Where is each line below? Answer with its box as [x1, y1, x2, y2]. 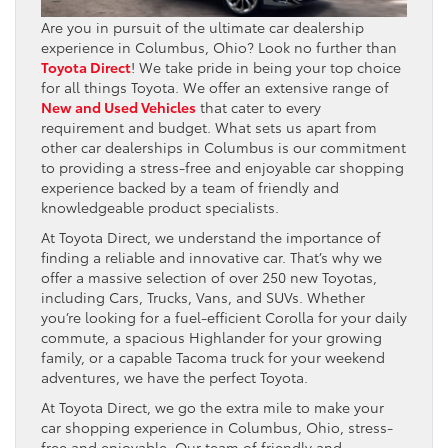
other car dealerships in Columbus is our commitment [41, 136, 406, 157]
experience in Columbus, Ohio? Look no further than [41, 36, 397, 57]
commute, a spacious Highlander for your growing [41, 326, 382, 347]
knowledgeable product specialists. [41, 196, 279, 217]
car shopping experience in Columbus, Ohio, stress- [41, 416, 393, 437]
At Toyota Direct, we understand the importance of [41, 226, 381, 247]
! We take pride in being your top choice [131, 56, 401, 77]
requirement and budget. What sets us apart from [41, 116, 377, 137]
